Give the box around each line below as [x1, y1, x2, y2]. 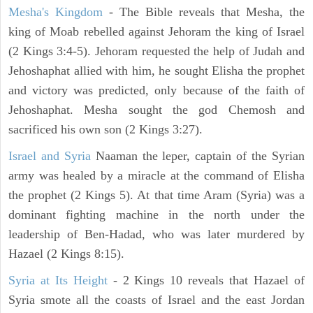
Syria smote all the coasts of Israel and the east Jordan [8, 293, 305, 307]
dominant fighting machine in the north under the [8, 208, 305, 222]
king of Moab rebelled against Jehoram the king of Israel [8, 24, 305, 39]
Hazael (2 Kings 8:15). [8, 247, 124, 261]
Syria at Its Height [8, 273, 108, 288]
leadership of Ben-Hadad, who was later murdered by [8, 227, 305, 242]
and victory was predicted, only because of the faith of [8, 83, 305, 98]
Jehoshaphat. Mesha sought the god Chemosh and [8, 103, 305, 117]
